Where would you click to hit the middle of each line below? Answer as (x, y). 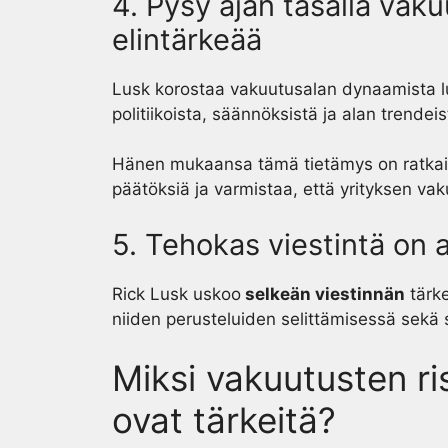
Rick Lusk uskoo (176, 293)
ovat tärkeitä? (224, 420)
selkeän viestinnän (323, 293)
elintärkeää (187, 39)
